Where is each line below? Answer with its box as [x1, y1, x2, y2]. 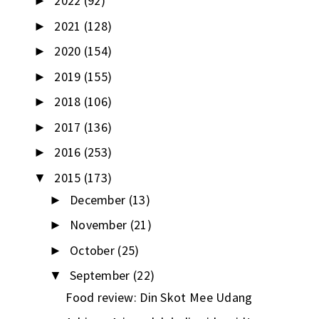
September [69, 267, 133, 284]
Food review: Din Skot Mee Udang [66, 289, 253, 306]
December [69, 191, 129, 208]
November [69, 216, 130, 234]
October [69, 241, 118, 258]
